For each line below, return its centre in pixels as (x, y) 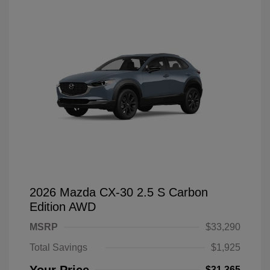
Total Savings (58, 247)
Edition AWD (63, 207)
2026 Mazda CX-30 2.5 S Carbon (119, 192)
